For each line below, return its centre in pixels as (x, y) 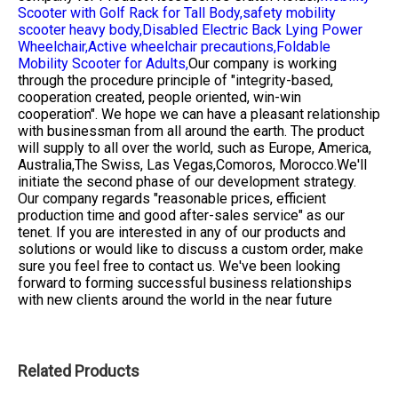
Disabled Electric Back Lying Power (252, 30)
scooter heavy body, (80, 30)
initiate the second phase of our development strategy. (187, 182)
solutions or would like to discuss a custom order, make (191, 250)
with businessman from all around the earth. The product (191, 131)
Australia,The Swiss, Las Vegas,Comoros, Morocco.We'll (192, 165)
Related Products (79, 371)
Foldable (303, 47)
